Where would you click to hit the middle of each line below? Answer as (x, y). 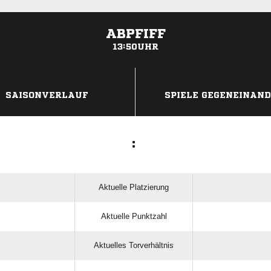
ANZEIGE (135, 73)
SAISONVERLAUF (47, 95)
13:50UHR (135, 47)
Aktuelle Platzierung (134, 187)
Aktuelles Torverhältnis (134, 245)
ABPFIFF (135, 34)
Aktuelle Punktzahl (134, 216)
